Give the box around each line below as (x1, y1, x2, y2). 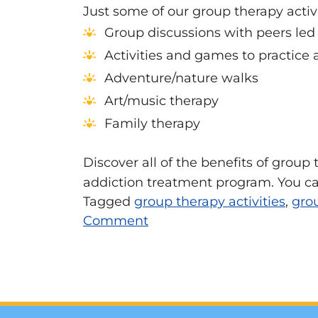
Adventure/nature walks (104, 70, 258, 87)
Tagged (83, 194, 134, 210)
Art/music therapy (104, 93, 219, 109)
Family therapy (104, 116, 200, 132)
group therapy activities (134, 194, 285, 210)
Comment (83, 213, 148, 229)
